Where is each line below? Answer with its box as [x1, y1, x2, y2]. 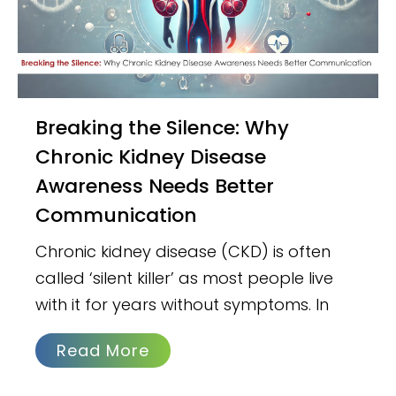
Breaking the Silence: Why [35, 113, 49, 141]
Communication [35, 201, 198, 229]
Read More [57, 339, 150, 362]
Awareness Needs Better [35, 171, 275, 200]
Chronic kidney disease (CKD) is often [35, 240, 331, 263]
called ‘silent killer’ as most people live [35, 266, 334, 289]
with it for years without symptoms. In [35, 293, 330, 316]
